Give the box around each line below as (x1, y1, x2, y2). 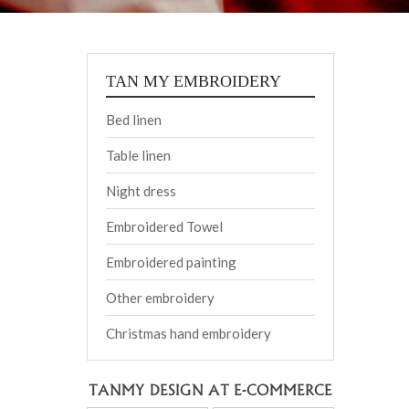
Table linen (105, 147, 171, 163)
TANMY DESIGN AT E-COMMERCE (88, 379, 332, 398)
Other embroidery (105, 289, 215, 306)
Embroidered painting (105, 254, 236, 270)
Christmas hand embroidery (105, 325, 271, 341)
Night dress (105, 183, 176, 199)
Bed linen (105, 111, 162, 128)
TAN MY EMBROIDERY (105, 72, 281, 90)
